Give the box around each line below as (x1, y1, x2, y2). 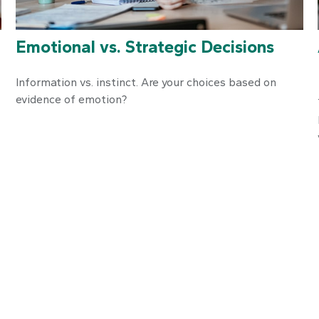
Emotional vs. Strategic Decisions (16, 36, 275, 58)
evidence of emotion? (16, 93, 127, 107)
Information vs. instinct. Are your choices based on (16, 75, 277, 90)
